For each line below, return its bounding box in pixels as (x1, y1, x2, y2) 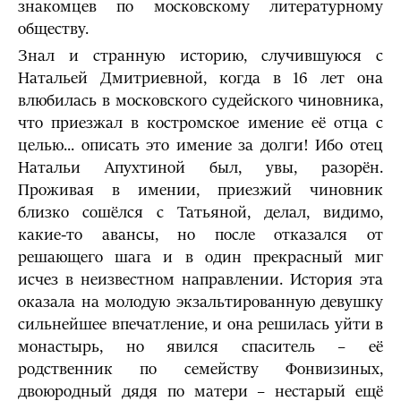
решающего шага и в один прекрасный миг (18, 248, 383, 267)
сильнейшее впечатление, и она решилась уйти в (18, 315, 383, 334)
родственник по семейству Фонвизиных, (18, 360, 383, 379)
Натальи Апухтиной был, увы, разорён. (18, 158, 383, 177)
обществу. (18, 20, 89, 38)
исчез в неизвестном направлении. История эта (18, 270, 383, 289)
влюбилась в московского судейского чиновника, (18, 91, 383, 110)
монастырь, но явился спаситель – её (18, 337, 383, 356)
